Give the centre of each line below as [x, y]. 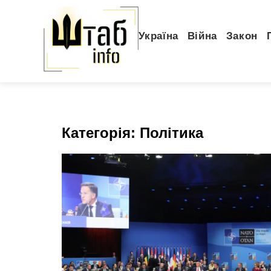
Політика [171, 132]
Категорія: [101, 132]
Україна [158, 36]
